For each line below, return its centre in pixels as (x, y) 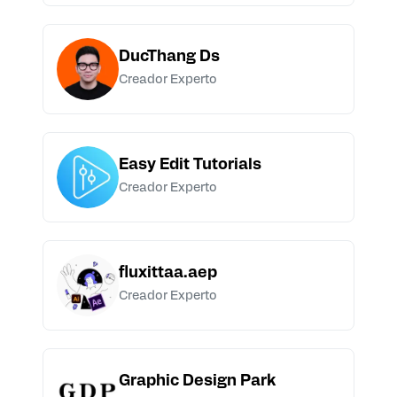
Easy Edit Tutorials (190, 166)
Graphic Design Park (197, 382)
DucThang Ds (169, 58)
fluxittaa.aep (168, 274)
